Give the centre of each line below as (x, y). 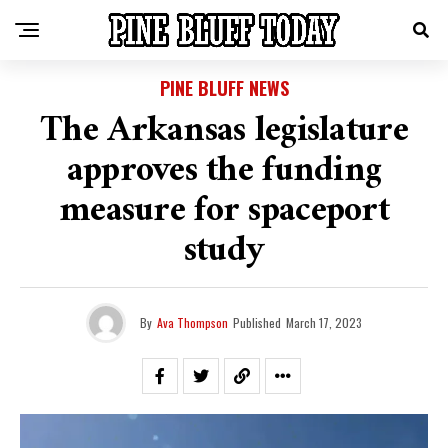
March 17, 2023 (324, 322)
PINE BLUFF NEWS (224, 88)
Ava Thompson (192, 322)
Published (257, 322)
